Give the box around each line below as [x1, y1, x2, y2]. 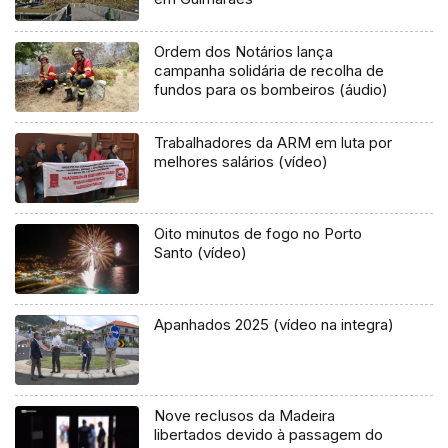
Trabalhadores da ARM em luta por [154, 132, 393, 152]
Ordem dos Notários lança [154, 41, 334, 61]
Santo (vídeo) [154, 242, 248, 262]
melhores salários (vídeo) [154, 151, 329, 171]
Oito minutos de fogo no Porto [154, 223, 363, 243]
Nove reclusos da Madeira [154, 405, 336, 425]
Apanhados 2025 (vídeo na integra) [154, 314, 395, 334]
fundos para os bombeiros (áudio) [154, 79, 389, 99]
